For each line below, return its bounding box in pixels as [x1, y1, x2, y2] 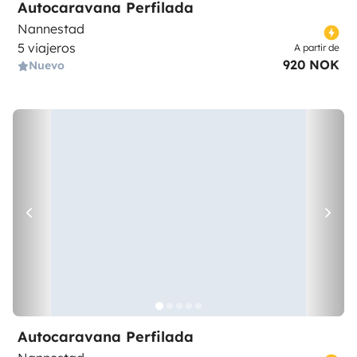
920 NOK [283, 57, 339, 73]
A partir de [294, 41, 339, 53]
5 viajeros [18, 40, 76, 56]
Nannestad [18, 21, 84, 37]
